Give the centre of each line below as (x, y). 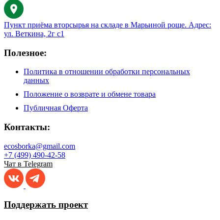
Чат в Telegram (28, 164)
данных (36, 81)
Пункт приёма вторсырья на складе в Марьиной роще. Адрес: (108, 25)
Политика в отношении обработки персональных (107, 72)
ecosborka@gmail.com (40, 146)
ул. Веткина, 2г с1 (34, 34)
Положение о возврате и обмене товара (90, 94)
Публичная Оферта (56, 108)
